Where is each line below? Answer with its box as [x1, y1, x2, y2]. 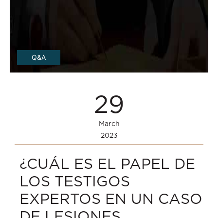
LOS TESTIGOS [19, 173, 130, 189]
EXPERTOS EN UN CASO [19, 191, 202, 207]
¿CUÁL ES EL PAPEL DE [19, 156, 195, 172]
